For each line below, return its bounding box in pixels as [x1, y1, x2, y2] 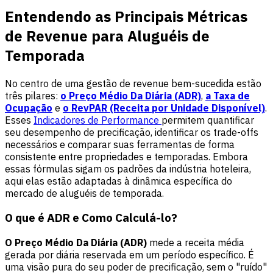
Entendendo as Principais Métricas [5, 6, 247, 26]
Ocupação [5, 101, 52, 114]
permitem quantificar [161, 113, 254, 126]
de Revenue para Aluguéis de [5, 26, 210, 46]
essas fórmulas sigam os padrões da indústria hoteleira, [5, 162, 251, 175]
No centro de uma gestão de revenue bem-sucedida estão [5, 77, 261, 90]
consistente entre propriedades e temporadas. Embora [5, 150, 248, 163]
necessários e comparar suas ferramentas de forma [5, 138, 235, 151]
